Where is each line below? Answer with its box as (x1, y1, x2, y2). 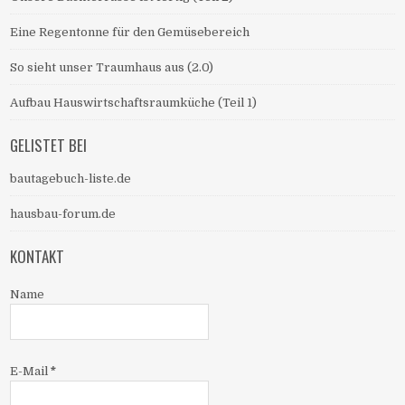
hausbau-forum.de (10, 207, 117, 221)
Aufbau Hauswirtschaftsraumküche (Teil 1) (10, 96, 258, 110)
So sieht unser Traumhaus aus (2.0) (10, 61, 214, 75)
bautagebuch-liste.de (10, 172, 132, 186)
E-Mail (10, 364, 52, 379)
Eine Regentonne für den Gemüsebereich (10, 25, 250, 40)
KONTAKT (10, 245, 65, 268)
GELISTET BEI (10, 134, 88, 157)
